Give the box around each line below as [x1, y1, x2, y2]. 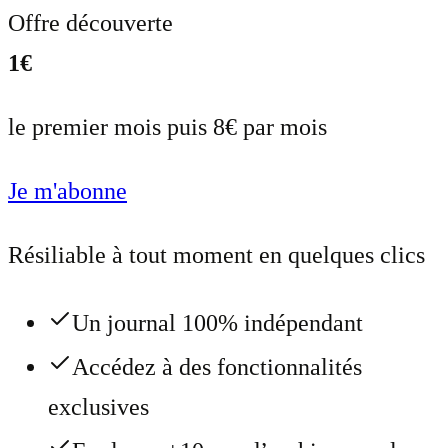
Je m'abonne [8, 178, 127, 205]
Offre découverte [8, 10, 173, 37]
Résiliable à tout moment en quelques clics [8, 242, 425, 269]
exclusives [48, 394, 149, 421]
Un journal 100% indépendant [72, 310, 363, 337]
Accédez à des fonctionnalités [72, 354, 362, 381]
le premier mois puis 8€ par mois [8, 114, 327, 141]
